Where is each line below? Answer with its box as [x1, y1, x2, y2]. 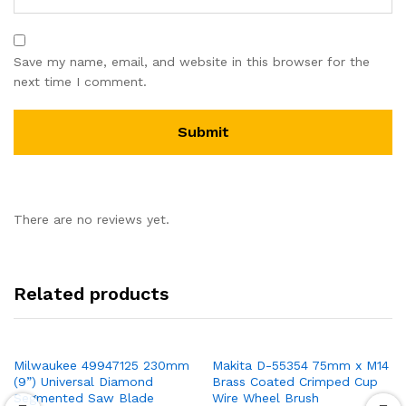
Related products [14, 282, 169, 304]
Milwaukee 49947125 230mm [14, 357, 189, 372]
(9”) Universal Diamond [14, 373, 153, 389]
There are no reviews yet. [14, 211, 169, 227]
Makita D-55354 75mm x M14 [212, 357, 389, 372]
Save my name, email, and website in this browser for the [14, 53, 370, 69]
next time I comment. [14, 73, 147, 89]
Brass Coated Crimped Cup [212, 373, 378, 389]
